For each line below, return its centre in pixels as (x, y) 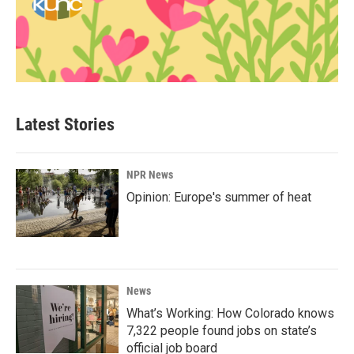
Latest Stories (65, 124)
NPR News (150, 175)
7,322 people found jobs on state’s (222, 331)
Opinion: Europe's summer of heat (219, 197)
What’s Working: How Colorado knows (230, 313)
